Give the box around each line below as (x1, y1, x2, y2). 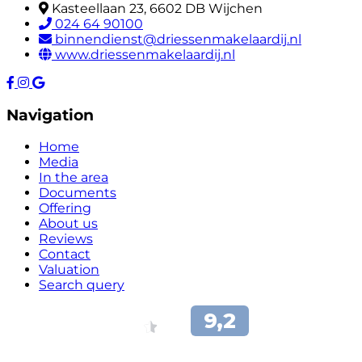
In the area (39, 170, 108, 186)
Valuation (39, 262, 99, 278)
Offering (39, 200, 91, 217)
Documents (39, 185, 116, 201)
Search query (39, 277, 124, 293)
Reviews (39, 231, 93, 247)
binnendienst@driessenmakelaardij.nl (55, 31, 301, 47)
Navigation (6, 105, 94, 124)
